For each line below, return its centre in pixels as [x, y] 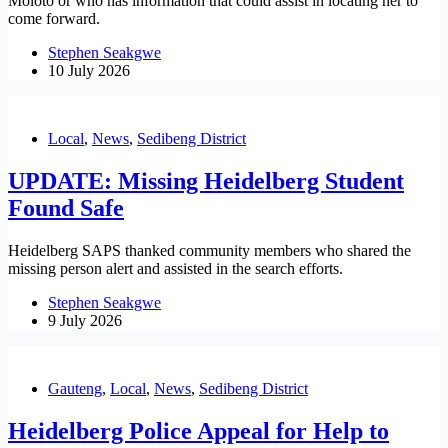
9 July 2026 [85, 321]
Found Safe [66, 208]
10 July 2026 [89, 71]
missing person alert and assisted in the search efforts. [175, 269]
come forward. [54, 19]
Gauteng [75, 389]
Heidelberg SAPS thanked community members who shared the [209, 251]
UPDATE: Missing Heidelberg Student [206, 181]
